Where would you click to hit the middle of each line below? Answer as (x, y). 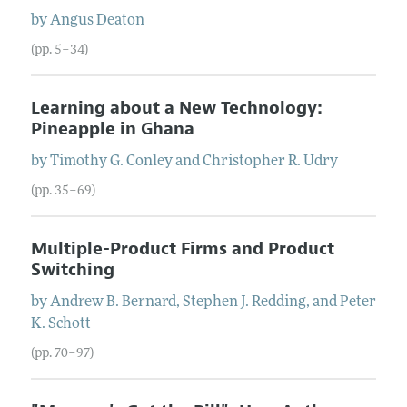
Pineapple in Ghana (112, 129)
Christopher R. (251, 161)
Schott (69, 324)
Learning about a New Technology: (176, 108)
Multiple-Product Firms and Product (182, 248)
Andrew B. (84, 302)
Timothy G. (86, 161)
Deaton (120, 20)
